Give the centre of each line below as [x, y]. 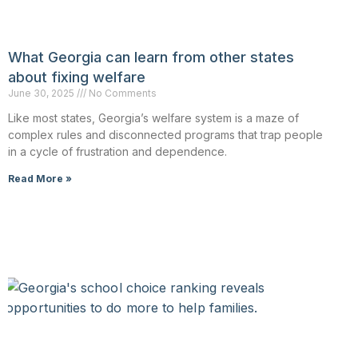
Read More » [40, 178]
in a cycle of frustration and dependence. [117, 151]
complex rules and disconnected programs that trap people [165, 134]
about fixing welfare [77, 77]
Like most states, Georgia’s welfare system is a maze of [153, 117]
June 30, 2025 [42, 93]
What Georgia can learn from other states [151, 57]
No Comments [121, 93]
